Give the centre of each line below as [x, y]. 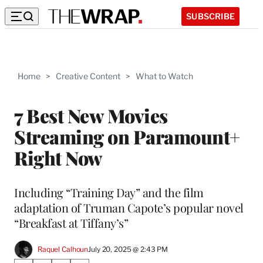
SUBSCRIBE [210, 16]
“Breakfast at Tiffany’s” [71, 222]
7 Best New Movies [91, 115]
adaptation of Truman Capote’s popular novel [129, 207]
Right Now [58, 157]
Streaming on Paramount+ [127, 136]
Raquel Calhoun [63, 249]
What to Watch [164, 76]
